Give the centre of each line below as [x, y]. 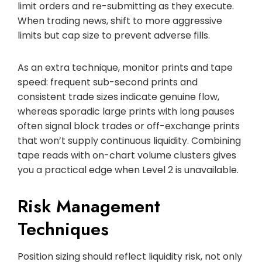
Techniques [63, 229]
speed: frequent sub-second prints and [108, 82]
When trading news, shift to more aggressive [120, 20]
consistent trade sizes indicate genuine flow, [118, 96]
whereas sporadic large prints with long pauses [126, 111]
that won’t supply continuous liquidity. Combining [129, 140]
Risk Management [89, 206]
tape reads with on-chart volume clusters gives [127, 155]
